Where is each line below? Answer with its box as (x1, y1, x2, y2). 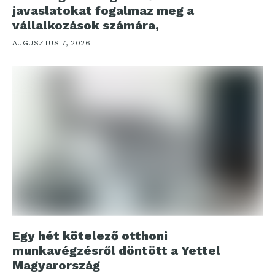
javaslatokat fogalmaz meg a (12, 2, 194, 18)
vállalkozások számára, (12, 17, 159, 33)
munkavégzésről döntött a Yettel (12, 242, 220, 258)
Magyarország (12, 257, 100, 273)
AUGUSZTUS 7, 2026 (12, 38, 91, 47)
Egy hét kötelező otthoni (12, 228, 168, 243)
